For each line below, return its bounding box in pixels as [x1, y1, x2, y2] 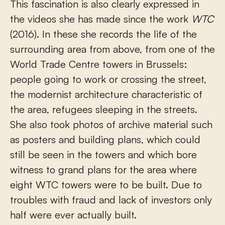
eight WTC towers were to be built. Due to [10, 178, 202, 191]
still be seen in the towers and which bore [10, 148, 197, 161]
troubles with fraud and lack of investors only [10, 193, 212, 206]
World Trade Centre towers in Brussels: [10, 57, 187, 70]
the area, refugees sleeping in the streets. [10, 102, 197, 116]
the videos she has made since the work [10, 12, 191, 25]
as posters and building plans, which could [10, 133, 200, 146]
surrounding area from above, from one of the [10, 42, 215, 55]
